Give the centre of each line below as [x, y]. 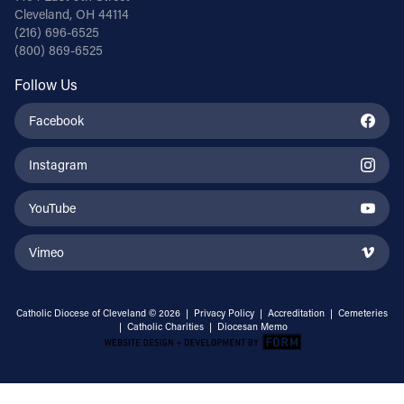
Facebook [56, 120]
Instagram [58, 164]
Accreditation [296, 313]
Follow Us [46, 84]
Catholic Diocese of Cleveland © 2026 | [105, 313]
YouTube [52, 208]
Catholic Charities [165, 327]
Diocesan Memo [252, 327]
